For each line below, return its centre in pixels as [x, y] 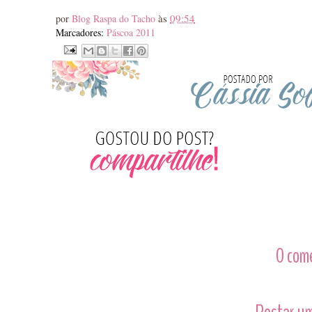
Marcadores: [81, 32]
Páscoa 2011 [131, 32]
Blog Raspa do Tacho [115, 18]
